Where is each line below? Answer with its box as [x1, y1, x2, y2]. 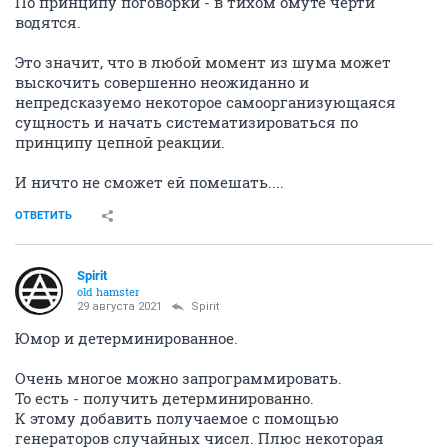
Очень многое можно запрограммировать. [15, 368, 342, 388]
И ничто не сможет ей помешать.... [15, 172, 284, 192]
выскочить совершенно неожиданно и [15, 72, 309, 92]
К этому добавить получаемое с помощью [15, 408, 339, 428]
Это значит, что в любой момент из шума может [15, 52, 391, 72]
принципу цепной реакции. [15, 132, 225, 152]
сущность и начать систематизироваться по [15, 112, 358, 132]
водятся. [15, 12, 81, 32]
